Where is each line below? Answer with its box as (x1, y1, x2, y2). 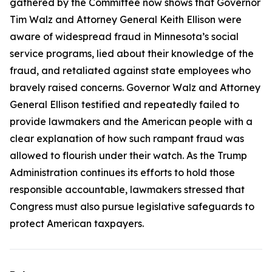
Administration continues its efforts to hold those (10, 166, 235, 178)
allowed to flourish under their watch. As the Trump (10, 149, 247, 161)
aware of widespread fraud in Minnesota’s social (10, 30, 239, 42)
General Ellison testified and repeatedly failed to (10, 98, 239, 110)
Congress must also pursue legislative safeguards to (10, 200, 254, 212)
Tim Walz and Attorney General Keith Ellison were (10, 13, 242, 25)
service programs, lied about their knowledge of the (10, 47, 254, 59)
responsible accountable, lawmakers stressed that (10, 183, 245, 195)
